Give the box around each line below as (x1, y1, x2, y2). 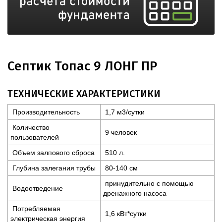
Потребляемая (10, 204, 60, 213)
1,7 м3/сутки (103, 108, 145, 116)
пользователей (10, 133, 59, 141)
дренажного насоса (103, 189, 166, 197)
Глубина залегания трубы (10, 164, 96, 172)
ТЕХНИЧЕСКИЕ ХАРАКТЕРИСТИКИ (7, 87, 161, 100)
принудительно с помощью (103, 179, 194, 187)
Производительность (10, 108, 80, 116)
